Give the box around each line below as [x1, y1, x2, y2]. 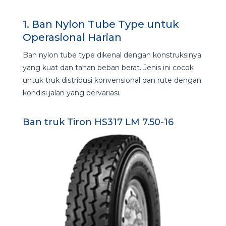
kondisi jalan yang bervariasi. [22, 88, 121, 97]
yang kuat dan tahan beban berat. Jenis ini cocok [22, 63, 194, 72]
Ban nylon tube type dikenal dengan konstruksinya [22, 50, 201, 60]
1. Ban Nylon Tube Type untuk [22, 18, 179, 30]
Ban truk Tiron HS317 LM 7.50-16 [22, 116, 174, 128]
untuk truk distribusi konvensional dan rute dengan [22, 75, 201, 85]
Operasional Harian [22, 31, 122, 43]
